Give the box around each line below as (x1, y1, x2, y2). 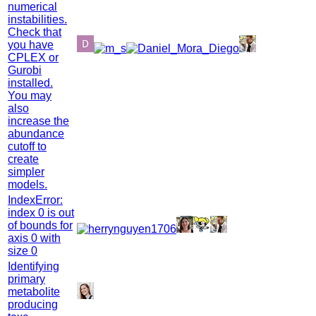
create (8, 152, 39, 165)
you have (8, 38, 54, 51)
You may (8, 89, 51, 102)
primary (8, 272, 45, 285)
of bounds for (8, 219, 73, 231)
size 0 (8, 244, 37, 257)
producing (8, 298, 58, 310)
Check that (8, 25, 61, 38)
